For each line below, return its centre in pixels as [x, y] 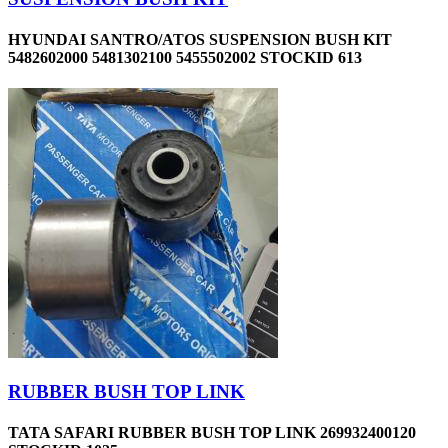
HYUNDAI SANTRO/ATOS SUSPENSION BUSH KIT [200, 40]
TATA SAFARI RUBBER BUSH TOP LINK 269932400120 [212, 433]
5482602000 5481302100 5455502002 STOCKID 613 [185, 58]
